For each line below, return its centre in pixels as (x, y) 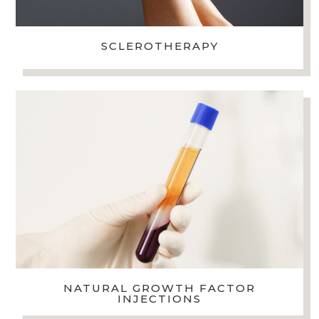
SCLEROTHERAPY (159, 46)
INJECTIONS (159, 299)
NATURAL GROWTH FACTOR (159, 288)
